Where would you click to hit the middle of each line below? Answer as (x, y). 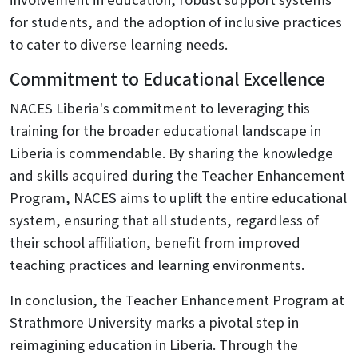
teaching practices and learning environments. (157, 265)
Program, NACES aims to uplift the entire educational (178, 198)
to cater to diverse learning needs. (119, 45)
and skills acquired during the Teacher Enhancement (177, 176)
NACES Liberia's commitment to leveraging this (160, 109)
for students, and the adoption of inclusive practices (176, 22)
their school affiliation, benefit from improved (155, 243)
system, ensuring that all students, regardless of (164, 221)
